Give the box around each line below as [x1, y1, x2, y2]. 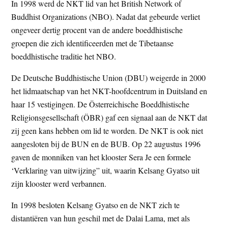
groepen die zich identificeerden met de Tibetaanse [11, 37, 174, 48]
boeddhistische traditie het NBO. [11, 50, 117, 62]
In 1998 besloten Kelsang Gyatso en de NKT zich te [11, 199, 180, 210]
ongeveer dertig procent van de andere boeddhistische [11, 24, 183, 35]
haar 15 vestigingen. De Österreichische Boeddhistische [11, 98, 190, 109]
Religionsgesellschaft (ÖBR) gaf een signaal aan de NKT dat [11, 111, 208, 123]
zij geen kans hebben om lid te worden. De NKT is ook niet [11, 125, 204, 136]
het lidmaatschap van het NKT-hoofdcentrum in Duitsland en [11, 85, 208, 96]
